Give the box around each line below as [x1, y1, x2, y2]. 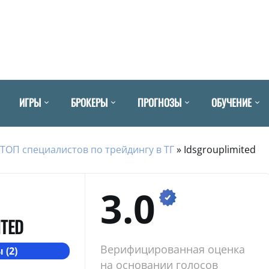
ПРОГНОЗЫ [138, 94, 181, 110]
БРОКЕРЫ [71, 94, 107, 110]
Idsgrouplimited [184, 142, 256, 156]
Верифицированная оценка [100, 241, 245, 256]
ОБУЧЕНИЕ [211, 94, 252, 110]
